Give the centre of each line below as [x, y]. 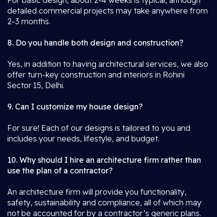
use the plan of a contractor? [60, 170]
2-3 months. [29, 21]
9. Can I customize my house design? [75, 107]
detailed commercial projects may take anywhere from [108, 11]
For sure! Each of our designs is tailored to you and [99, 128]
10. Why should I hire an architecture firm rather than [104, 160]
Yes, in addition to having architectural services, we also [108, 64]
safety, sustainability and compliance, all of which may [104, 202]
